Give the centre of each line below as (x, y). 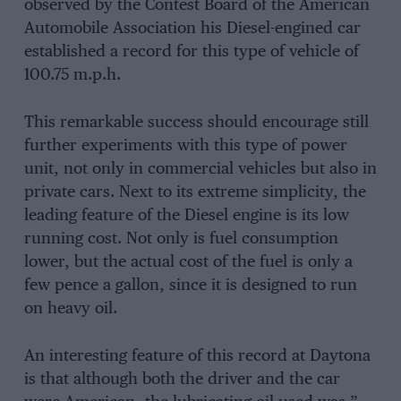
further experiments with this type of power (185, 145)
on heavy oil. (70, 308)
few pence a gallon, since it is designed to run (190, 285)
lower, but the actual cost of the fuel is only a (188, 262)
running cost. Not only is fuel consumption (181, 239)
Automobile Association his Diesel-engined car (192, 29)
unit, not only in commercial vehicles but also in (200, 169)
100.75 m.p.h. (72, 76)
